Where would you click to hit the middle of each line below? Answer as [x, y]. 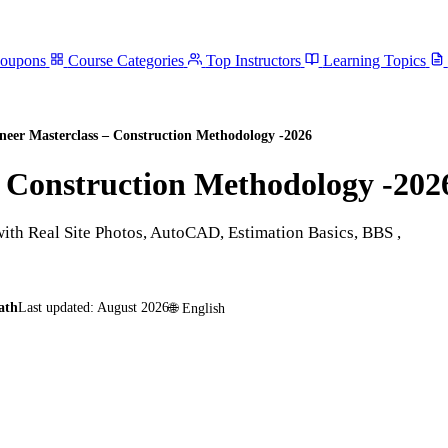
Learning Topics [374, 60]
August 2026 [133, 308]
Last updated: [56, 308]
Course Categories [125, 60]
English [203, 308]
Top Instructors [253, 60]
